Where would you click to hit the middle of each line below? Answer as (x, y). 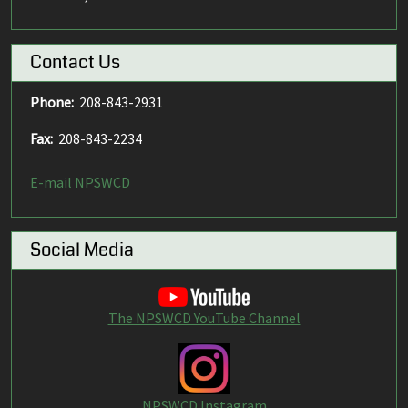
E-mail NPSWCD (80, 183)
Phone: (52, 102)
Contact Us (75, 63)
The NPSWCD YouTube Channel (204, 318)
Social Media (82, 250)
